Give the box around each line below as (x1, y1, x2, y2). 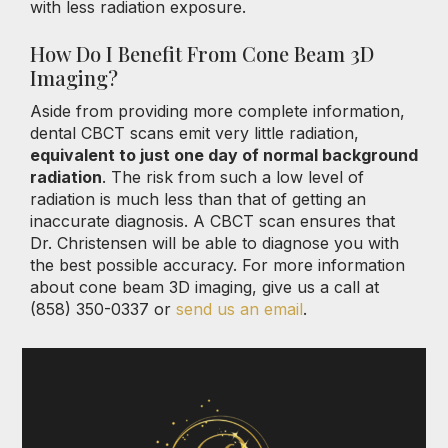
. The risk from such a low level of (102, 166, 364, 187)
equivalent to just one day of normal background (30, 144, 418, 165)
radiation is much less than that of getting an (30, 188, 366, 209)
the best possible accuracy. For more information (30, 254, 405, 275)
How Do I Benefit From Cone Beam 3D (30, 39, 374, 67)
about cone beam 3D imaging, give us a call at (30, 276, 379, 297)
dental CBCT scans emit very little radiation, (30, 122, 359, 143)
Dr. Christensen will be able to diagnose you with (30, 232, 399, 253)
